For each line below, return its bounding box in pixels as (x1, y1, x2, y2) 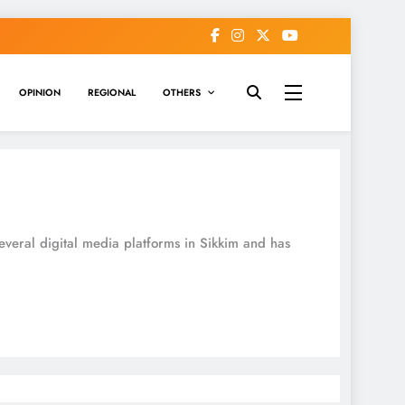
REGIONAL (87, 85, 136, 99)
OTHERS (162, 85, 201, 99)
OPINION (18, 85, 61, 99)
